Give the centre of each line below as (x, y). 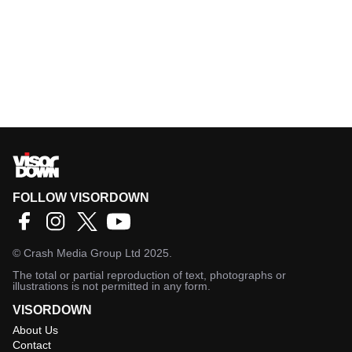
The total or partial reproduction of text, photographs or (149, 275)
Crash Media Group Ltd (82, 253)
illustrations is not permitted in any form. (112, 286)
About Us (35, 330)
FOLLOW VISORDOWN (81, 197)
